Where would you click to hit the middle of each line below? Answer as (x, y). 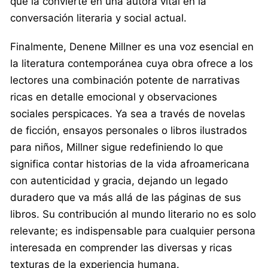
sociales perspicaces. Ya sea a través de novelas (128, 113)
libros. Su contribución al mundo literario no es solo (133, 214)
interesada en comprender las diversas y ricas (121, 247)
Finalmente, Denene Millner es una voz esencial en (132, 46)
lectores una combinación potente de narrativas (125, 80)
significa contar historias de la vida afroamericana (130, 164)
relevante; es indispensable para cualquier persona (133, 231)
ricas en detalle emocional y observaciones (114, 97)
